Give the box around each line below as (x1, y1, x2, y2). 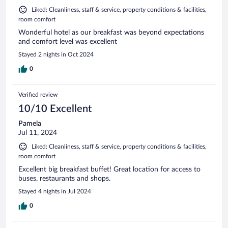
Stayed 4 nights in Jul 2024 (18, 188, 91, 194)
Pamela (18, 120, 41, 127)
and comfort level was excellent (18, 38, 117, 45)
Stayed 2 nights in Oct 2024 (18, 51, 94, 58)
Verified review (18, 91, 58, 98)
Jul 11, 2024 (18, 129, 57, 136)
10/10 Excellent (18, 103, 92, 114)
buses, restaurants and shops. (18, 175, 110, 182)
